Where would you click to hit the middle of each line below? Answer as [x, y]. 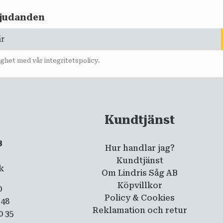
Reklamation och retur [140, 210]
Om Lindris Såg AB [140, 173]
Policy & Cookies [140, 198]
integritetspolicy [71, 61]
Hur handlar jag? [140, 148]
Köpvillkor [140, 185]
